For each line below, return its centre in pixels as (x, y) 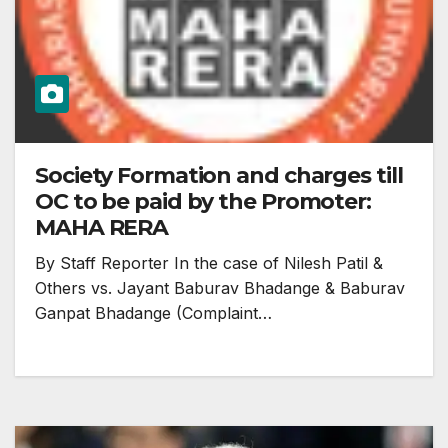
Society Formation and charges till (219, 176)
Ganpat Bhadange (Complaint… (153, 313)
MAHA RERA (102, 228)
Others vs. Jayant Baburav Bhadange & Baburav (220, 288)
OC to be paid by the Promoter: (203, 202)
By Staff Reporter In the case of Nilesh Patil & (209, 263)
